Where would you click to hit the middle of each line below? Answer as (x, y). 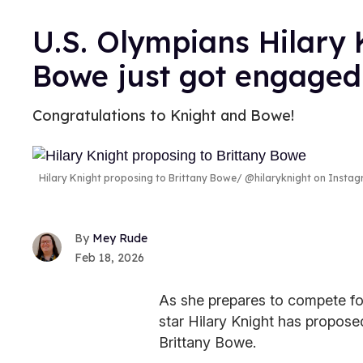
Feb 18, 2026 (109, 257)
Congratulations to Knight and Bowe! (163, 115)
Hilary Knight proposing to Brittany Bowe (138, 178)
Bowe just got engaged (197, 76)
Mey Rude (120, 238)
